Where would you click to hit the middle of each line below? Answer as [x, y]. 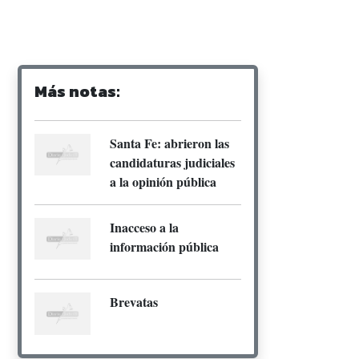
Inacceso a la [144, 227]
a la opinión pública [163, 181]
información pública [164, 246]
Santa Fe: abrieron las [169, 143]
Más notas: [77, 91]
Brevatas [134, 302]
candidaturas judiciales [172, 162]
